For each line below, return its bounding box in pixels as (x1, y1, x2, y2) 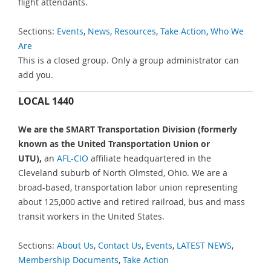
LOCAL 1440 (18, 94, 74, 108)
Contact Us (98, 240, 142, 252)
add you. (18, 69, 53, 81)
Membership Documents (18, 254, 119, 266)
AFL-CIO (57, 152, 88, 164)
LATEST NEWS (177, 240, 232, 252)
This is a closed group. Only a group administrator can (18, 54, 239, 67)
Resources (114, 25, 156, 38)
